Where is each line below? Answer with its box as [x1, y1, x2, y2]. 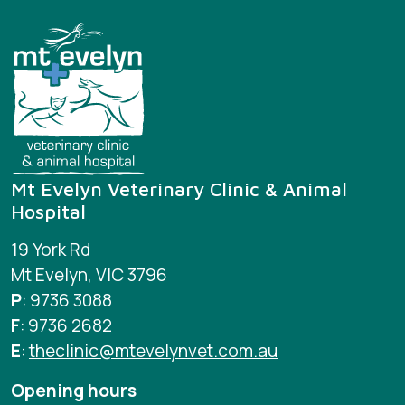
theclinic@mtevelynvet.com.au [29, 339, 278, 363]
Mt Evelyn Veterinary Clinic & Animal [11, 177, 347, 201]
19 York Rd [11, 238, 91, 262]
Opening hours [11, 379, 137, 403]
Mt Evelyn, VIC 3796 [11, 263, 171, 287]
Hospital [11, 200, 86, 223]
